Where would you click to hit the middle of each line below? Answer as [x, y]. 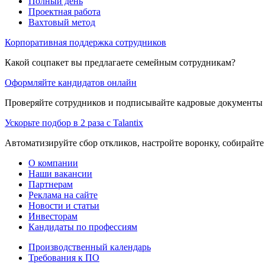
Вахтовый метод [62, 22]
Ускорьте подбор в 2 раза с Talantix [74, 122]
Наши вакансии [60, 173]
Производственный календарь [90, 247]
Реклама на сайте [63, 195]
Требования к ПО [64, 257]
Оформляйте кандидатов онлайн [71, 82]
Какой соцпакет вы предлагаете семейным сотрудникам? [120, 62]
